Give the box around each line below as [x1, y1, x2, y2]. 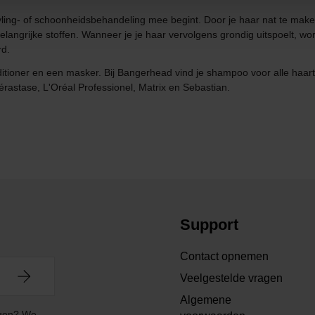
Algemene [180, 294, 231, 307]
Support [180, 216, 238, 234]
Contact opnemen [180, 250, 269, 263]
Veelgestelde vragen [180, 272, 283, 285]
